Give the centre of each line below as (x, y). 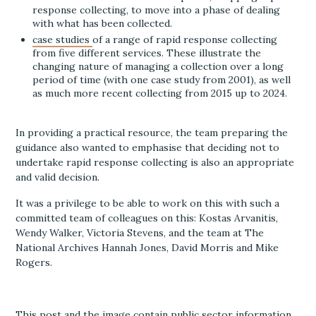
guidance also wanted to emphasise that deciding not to (148, 147)
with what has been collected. (103, 23)
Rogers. (34, 262)
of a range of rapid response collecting (185, 39)
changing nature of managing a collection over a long (158, 66)
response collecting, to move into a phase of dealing (157, 10)
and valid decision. (58, 177)
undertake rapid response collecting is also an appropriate (155, 162)
